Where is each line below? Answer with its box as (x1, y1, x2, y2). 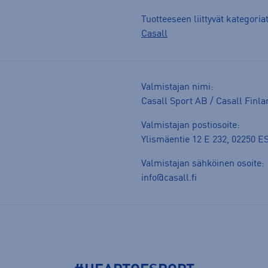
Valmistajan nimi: (141, 83, 214, 93)
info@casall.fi (141, 173, 197, 184)
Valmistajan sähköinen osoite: (141, 159, 264, 169)
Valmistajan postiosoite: (141, 121, 240, 131)
